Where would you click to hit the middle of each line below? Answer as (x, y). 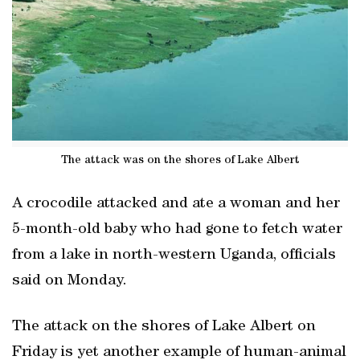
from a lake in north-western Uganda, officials (174, 256)
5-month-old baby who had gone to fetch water (177, 230)
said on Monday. (70, 281)
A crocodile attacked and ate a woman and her (176, 204)
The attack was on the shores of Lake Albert (180, 160)
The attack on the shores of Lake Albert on (164, 327)
